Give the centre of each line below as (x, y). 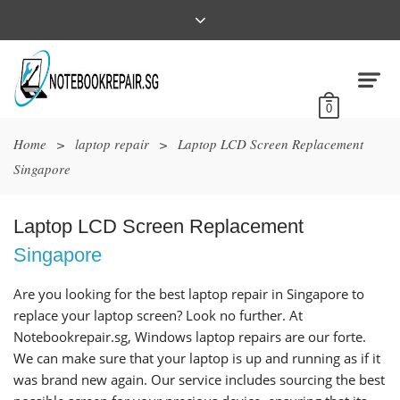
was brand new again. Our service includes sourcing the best (199, 379)
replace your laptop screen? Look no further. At (158, 315)
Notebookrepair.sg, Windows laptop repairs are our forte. (190, 337)
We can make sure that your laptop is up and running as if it (197, 358)
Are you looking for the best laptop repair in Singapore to (189, 294)
